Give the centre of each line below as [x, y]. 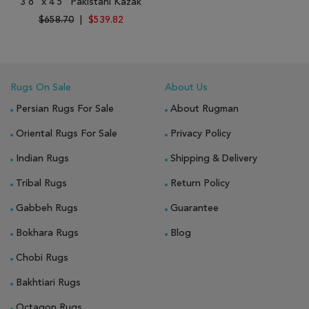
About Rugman [205, 109]
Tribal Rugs [41, 183]
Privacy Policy [201, 134]
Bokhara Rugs [47, 233]
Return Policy [200, 183]
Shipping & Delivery [214, 159]
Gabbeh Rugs [47, 208]
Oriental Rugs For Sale [67, 134]
